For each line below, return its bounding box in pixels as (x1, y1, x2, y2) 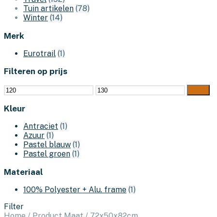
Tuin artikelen (23, 4, 74, 14)
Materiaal (4, 167, 43, 177)
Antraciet (23, 122, 58, 131)
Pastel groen (23, 149, 70, 159)
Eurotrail (23, 48, 56, 58)
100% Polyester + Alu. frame (23, 185, 126, 194)
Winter (23, 13, 48, 23)
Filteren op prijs (4, 66, 67, 77)
